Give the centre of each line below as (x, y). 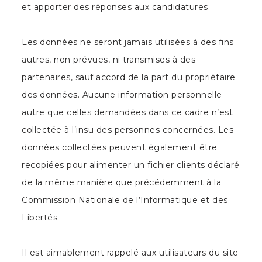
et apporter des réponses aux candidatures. (116, 7)
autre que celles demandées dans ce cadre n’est (127, 112)
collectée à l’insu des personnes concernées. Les (128, 130)
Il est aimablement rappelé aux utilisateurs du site (130, 253)
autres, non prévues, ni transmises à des (109, 60)
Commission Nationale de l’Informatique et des (125, 200)
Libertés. (41, 218)
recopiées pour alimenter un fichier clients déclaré (131, 165)
